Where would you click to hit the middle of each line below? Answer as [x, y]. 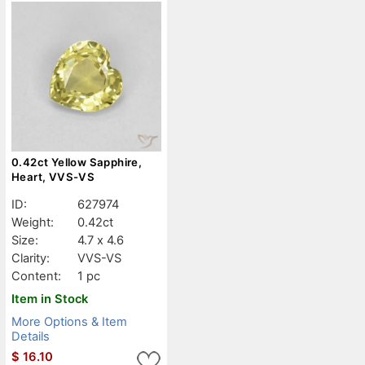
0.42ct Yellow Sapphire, [77, 162]
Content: [36, 276]
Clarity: [31, 258]
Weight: [33, 222]
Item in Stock [50, 299]
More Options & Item [69, 321]
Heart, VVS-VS [53, 176]
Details [31, 336]
